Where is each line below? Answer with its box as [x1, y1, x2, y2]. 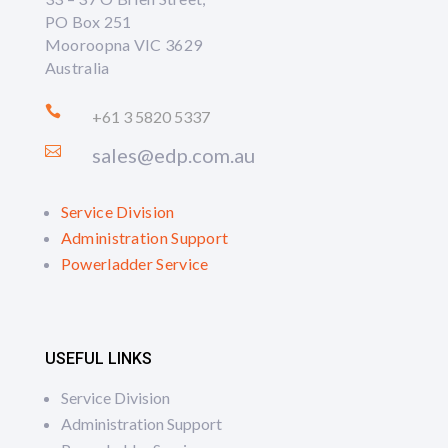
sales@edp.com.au [91, 143, 255, 167]
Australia [44, 58, 110, 77]
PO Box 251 [44, 12, 132, 31]
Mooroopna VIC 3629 [44, 35, 203, 54]
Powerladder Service [60, 254, 209, 273]
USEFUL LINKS [44, 349, 152, 368]
